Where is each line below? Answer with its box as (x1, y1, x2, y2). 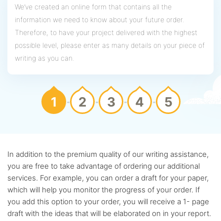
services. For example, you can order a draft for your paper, (7, 173, 209, 183)
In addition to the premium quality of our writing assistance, (7, 149, 209, 159)
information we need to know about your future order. (15, 15, 184, 24)
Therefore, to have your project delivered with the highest (15, 28, 197, 37)
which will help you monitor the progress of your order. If (7, 185, 200, 195)
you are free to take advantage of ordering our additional (7, 161, 200, 171)
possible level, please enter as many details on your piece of (15, 41, 205, 50)
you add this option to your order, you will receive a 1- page (7, 197, 209, 207)
